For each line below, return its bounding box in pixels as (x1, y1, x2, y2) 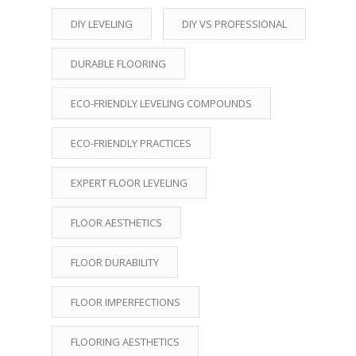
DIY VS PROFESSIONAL (182, 17, 287, 31)
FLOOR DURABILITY (71, 255, 159, 269)
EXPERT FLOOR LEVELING (71, 176, 188, 190)
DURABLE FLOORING (71, 56, 166, 71)
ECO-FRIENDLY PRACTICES (71, 136, 192, 150)
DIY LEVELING (71, 17, 133, 31)
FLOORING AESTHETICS (71, 335, 180, 349)
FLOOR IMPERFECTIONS (71, 295, 180, 309)
